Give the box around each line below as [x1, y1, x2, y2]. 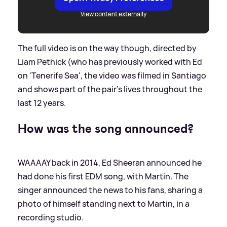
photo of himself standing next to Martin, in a [18, 198, 190, 210]
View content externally [81, 10, 146, 19]
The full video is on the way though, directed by [18, 43, 197, 54]
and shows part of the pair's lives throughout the [18, 84, 202, 95]
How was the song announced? [18, 121, 194, 137]
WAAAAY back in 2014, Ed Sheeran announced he [18, 157, 202, 169]
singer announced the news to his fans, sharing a [18, 184, 203, 196]
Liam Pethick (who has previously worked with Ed [18, 56, 202, 68]
